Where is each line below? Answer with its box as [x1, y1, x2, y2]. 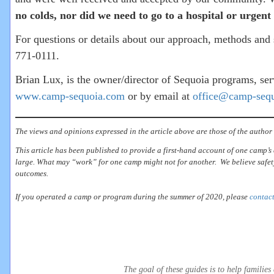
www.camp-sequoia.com [15, 90, 125, 102]
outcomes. [15, 169, 48, 178]
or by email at [125, 90, 193, 102]
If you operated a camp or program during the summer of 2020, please [15, 192, 250, 201]
